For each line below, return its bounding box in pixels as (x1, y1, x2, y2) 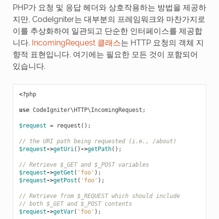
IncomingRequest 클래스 (31, 38, 121, 47)
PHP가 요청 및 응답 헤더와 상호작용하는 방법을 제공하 (12, 2, 206, 12)
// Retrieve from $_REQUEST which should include (19, 192, 180, 199)
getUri (53, 145, 74, 153)
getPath (87, 145, 111, 153)
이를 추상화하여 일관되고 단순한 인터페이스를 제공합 (12, 26, 202, 36)
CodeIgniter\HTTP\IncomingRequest (32, 106, 142, 113)
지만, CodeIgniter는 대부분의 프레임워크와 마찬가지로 (12, 14, 205, 24)
